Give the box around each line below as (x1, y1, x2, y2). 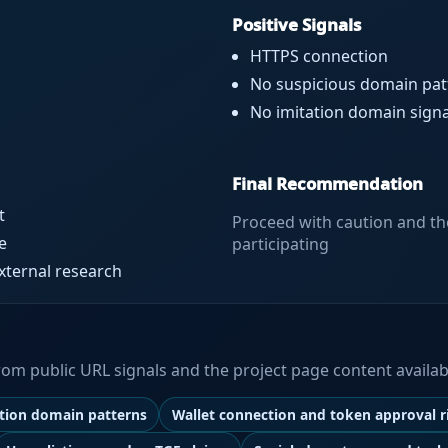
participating (232, 233, 329, 256)
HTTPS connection (249, 45, 388, 68)
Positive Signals (232, 13, 361, 37)
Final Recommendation (232, 172, 423, 196)
